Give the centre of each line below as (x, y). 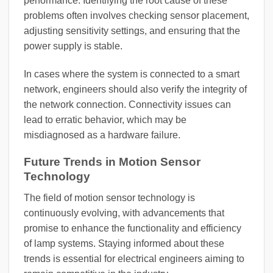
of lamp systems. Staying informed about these (124, 244)
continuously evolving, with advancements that (124, 213)
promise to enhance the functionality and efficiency (133, 229)
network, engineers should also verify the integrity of (135, 89)
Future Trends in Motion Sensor (112, 162)
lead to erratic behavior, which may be (105, 119)
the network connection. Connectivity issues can (127, 104)
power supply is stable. (73, 46)
